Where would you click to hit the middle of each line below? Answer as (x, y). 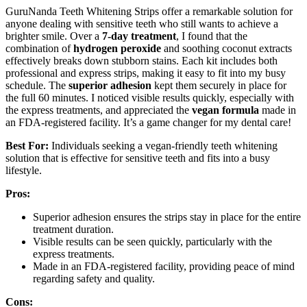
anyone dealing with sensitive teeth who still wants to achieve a (142, 23)
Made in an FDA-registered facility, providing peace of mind (164, 266)
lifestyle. (24, 170)
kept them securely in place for (219, 85)
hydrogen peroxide (117, 48)
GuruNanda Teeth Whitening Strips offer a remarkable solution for (149, 11)
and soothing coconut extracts (226, 48)
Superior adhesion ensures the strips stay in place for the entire (167, 217)
